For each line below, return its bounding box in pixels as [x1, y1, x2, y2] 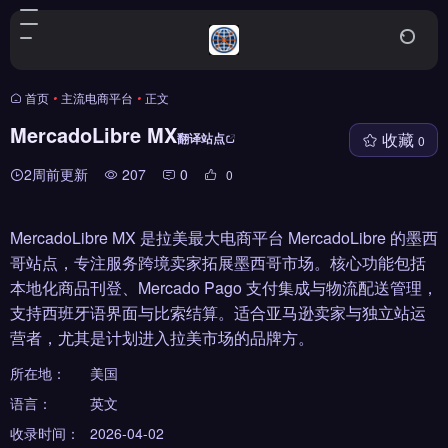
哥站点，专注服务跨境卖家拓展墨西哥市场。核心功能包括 [10, 251, 426, 274]
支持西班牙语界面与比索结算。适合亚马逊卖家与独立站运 [10, 301, 426, 324]
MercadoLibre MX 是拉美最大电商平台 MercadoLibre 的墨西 [10, 226, 438, 249]
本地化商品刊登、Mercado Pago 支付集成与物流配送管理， [10, 276, 438, 299]
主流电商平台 [61, 89, 133, 106]
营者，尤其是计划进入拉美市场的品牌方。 [10, 326, 314, 349]
